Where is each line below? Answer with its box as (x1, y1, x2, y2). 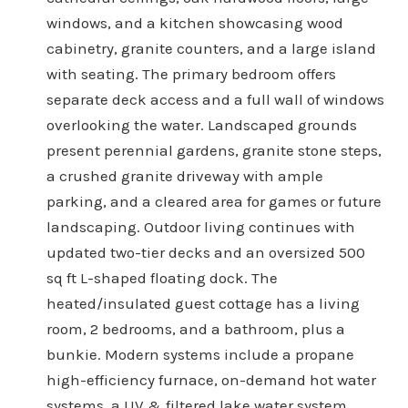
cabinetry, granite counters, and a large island (46, 38, 376, 57)
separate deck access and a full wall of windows (46, 89, 384, 108)
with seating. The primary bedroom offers (46, 64, 336, 83)
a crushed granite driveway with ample (46, 166, 323, 185)
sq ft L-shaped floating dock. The (46, 268, 278, 287)
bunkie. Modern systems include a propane (46, 344, 354, 363)
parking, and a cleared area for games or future (46, 191, 382, 210)
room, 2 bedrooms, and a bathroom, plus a (46, 319, 345, 338)
